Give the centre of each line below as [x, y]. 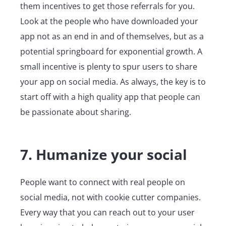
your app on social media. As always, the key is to [113, 81]
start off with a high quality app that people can [110, 97]
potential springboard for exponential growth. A [111, 51]
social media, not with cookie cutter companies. [110, 197]
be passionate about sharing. [76, 112]
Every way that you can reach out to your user [107, 212]
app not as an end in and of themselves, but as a [112, 36]
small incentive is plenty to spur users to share [109, 66]
